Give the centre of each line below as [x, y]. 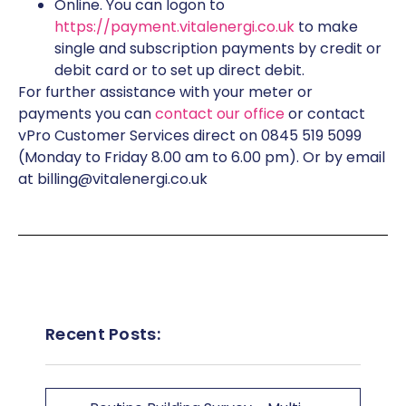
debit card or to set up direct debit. [179, 70]
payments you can [87, 113]
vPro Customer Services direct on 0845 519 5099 [190, 135]
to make [326, 26]
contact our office [220, 113]
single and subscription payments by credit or [218, 48]
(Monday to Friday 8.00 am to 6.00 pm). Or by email [202, 157]
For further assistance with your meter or [165, 92]
